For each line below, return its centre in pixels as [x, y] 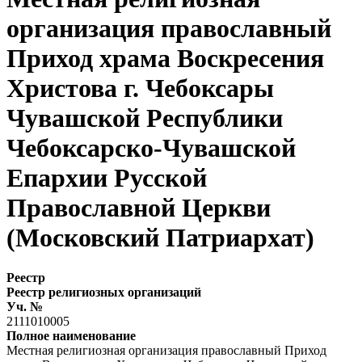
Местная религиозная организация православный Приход [166, 350]
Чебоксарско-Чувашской [151, 148]
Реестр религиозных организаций [104, 292]
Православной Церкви [139, 208]
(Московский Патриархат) [160, 238]
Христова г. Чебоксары [140, 88]
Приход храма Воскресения [165, 59]
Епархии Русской [107, 178]
